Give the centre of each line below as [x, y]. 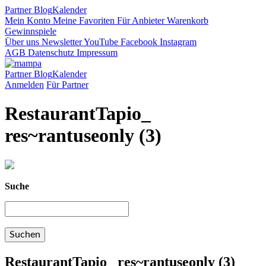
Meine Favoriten [83, 20]
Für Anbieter [140, 20]
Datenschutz [50, 53]
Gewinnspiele [31, 31]
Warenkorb [186, 20]
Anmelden [24, 85]
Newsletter [61, 42]
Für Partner [67, 85]
